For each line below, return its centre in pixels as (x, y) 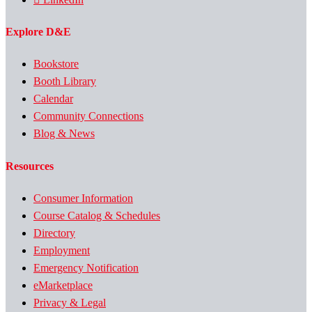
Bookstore (56, 64)
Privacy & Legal (70, 302)
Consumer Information (83, 198)
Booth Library (65, 81)
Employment (62, 250)
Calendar (53, 99)
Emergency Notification (86, 267)
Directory (54, 233)
